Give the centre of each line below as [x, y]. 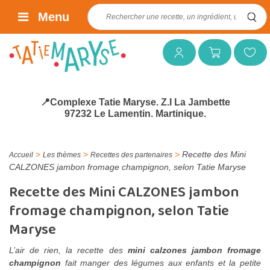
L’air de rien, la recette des [66, 250]
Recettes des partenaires [131, 155]
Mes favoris [232, 52]
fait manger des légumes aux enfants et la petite [161, 263]
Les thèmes [62, 155]
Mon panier [198, 52]
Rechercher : [111, 9]
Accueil [21, 155]
